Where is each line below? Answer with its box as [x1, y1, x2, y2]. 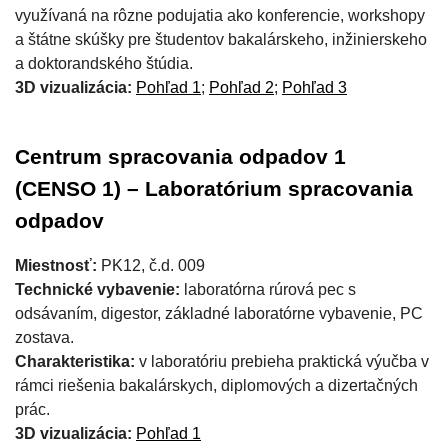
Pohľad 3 [282, 79, 347, 96]
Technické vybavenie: [15, 281, 180, 298]
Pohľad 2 [209, 79, 274, 96]
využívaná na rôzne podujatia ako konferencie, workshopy [15, 7, 425, 24]
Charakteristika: [15, 353, 135, 370]
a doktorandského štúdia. [15, 55, 193, 72]
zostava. [15, 329, 74, 346]
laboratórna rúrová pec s [180, 281, 356, 298]
